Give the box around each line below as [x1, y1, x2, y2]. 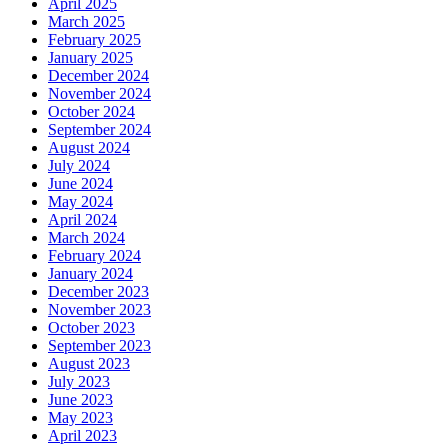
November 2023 [48, 301, 151, 319]
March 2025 [48, 13, 125, 31]
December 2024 [48, 67, 149, 85]
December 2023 [48, 283, 149, 301]
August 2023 [48, 355, 130, 373]
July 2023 [48, 373, 110, 391]
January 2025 [48, 49, 133, 67]
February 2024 [48, 247, 141, 265]
